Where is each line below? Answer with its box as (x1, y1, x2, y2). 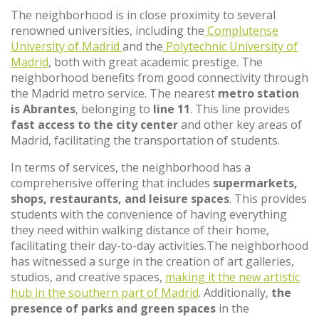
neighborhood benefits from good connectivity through (11, 70, 308, 85)
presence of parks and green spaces (11, 300, 216, 316)
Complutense (204, 23, 278, 38)
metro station (218, 85, 299, 101)
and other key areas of (181, 117, 302, 132)
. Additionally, (199, 285, 271, 300)
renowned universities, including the (11, 23, 204, 38)
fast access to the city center (11, 117, 181, 132)
